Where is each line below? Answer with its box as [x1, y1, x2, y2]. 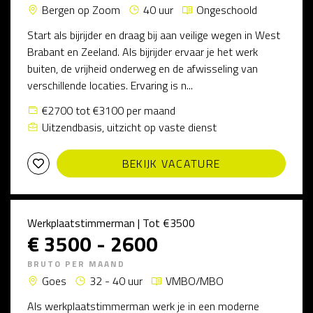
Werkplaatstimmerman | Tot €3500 [27, 214, 195, 231]
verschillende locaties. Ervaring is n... [27, 77, 193, 94]
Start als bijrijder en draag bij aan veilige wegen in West [27, 27, 280, 43]
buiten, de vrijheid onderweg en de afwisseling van [27, 60, 258, 77]
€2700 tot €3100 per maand [42, 102, 175, 119]
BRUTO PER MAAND [27, 257, 125, 270]
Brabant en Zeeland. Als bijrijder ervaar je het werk [27, 43, 258, 60]
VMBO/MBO [166, 272, 224, 289]
